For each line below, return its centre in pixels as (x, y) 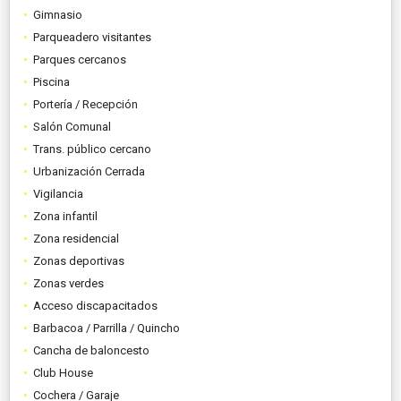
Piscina (51, 81)
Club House (63, 372)
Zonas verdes (68, 283)
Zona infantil (65, 216)
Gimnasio (58, 14)
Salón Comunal (72, 126)
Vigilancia (58, 193)
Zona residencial (76, 238)
